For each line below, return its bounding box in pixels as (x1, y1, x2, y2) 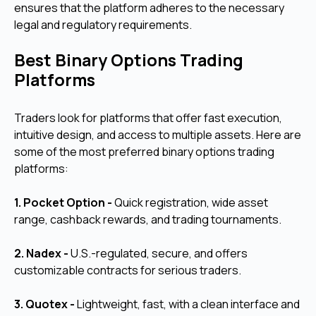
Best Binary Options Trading (14, 49, 243, 72)
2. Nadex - (14, 245, 71, 262)
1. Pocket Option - (14, 195, 114, 211)
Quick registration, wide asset (114, 195, 268, 211)
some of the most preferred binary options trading (14, 144, 274, 160)
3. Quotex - (14, 296, 77, 312)
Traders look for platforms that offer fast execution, (14, 110, 282, 126)
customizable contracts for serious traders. (14, 262, 241, 279)
